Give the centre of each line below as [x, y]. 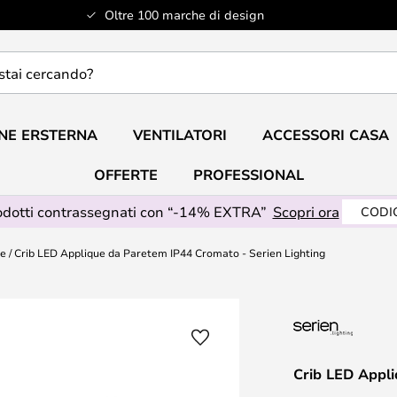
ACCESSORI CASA [325, 135]
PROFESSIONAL [248, 175]
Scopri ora [306, 211]
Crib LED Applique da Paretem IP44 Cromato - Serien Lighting [170, 252]
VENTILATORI [179, 135]
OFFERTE [125, 175]
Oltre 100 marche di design [184, 15]
